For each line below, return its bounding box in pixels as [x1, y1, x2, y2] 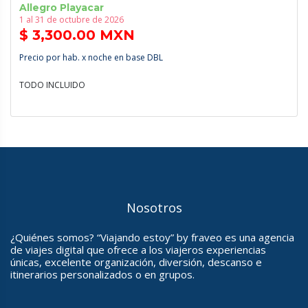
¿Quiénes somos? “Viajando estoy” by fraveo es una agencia [10, 230, 294, 244]
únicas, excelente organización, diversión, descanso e [10, 254, 262, 269]
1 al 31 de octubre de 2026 [19, 13, 124, 25]
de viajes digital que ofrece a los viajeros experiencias [10, 242, 266, 256]
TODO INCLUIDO [19, 78, 85, 91]
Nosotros [126, 199, 182, 216]
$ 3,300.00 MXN [19, 26, 135, 43]
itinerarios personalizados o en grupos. [10, 267, 195, 281]
